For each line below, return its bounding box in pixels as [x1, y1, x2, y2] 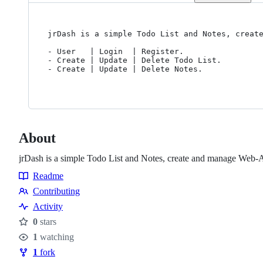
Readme [33, 170, 63, 181]
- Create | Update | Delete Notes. [48, 65, 203, 73]
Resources [19, 181, 66, 194]
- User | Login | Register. [48, 47, 184, 56]
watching [38, 231, 74, 242]
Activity [33, 201, 63, 211]
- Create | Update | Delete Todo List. [48, 56, 221, 65]
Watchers [19, 238, 63, 251]
